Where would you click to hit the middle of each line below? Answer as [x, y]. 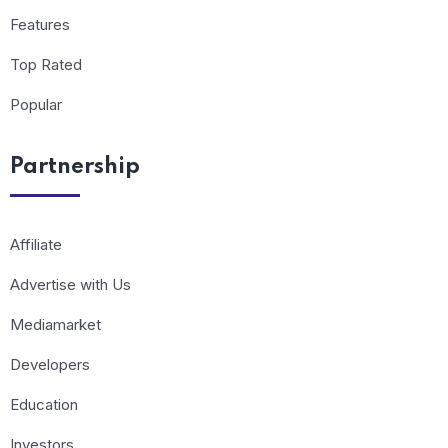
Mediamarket [55, 325]
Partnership [75, 167]
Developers [50, 365]
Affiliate [36, 245]
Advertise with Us [70, 285]
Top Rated [46, 65]
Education [44, 405]
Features [40, 25]
